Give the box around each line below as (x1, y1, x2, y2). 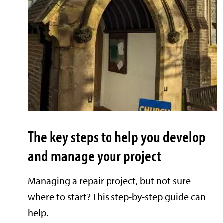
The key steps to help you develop (28, 126, 206, 147)
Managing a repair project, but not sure (28, 174, 191, 187)
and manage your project (28, 145, 161, 166)
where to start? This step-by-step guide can (28, 190, 206, 203)
